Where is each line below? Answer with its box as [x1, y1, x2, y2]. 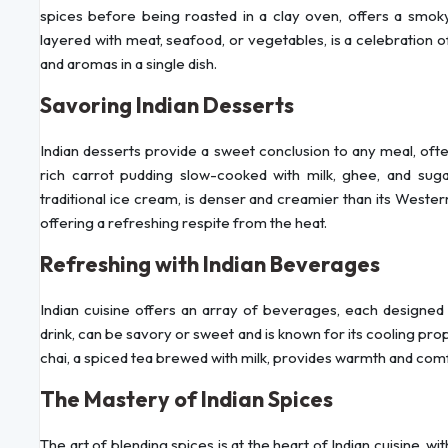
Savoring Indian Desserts [40, 91, 294, 120]
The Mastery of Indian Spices [40, 385, 333, 414]
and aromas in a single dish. [40, 54, 217, 74]
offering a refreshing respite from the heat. [40, 213, 327, 233]
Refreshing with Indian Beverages [40, 250, 380, 279]
